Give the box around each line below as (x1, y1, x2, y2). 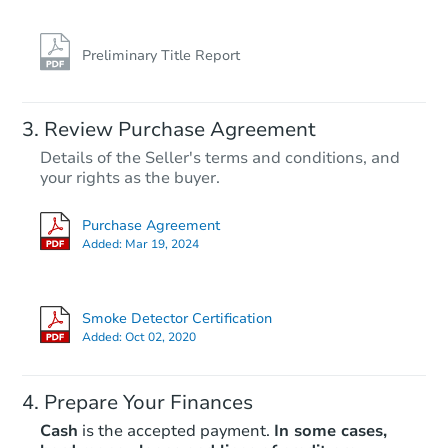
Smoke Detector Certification (82, 309, 272, 329)
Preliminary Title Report (82, 46, 240, 66)
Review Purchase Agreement (44, 116, 316, 144)
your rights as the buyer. (40, 167, 220, 190)
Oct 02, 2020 (125, 329, 196, 346)
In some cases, (274, 420, 387, 443)
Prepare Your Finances (44, 389, 253, 417)
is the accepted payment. (78, 420, 270, 443)
